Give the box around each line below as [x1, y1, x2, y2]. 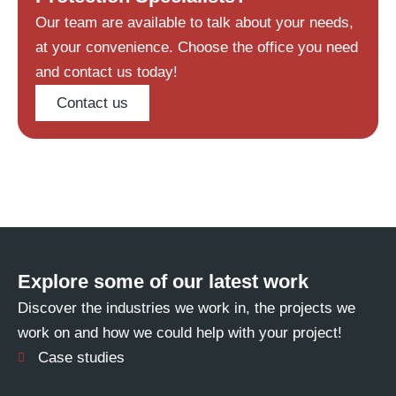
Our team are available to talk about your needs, [35, 14, 354, 31]
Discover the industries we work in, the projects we [18, 300, 355, 316]
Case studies [37, 349, 125, 366]
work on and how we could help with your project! [18, 324, 342, 341]
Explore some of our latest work [18, 270, 308, 293]
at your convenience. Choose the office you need [35, 39, 358, 56]
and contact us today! [35, 64, 178, 80]
